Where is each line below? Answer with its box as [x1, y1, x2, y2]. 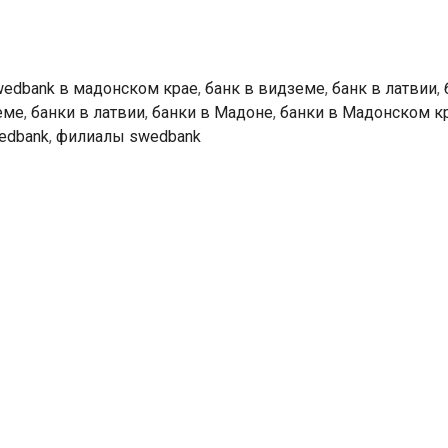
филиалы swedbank [56, 127, 201, 147]
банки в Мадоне [152, 103, 273, 123]
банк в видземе [204, 79, 325, 99]
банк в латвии [331, 79, 437, 99]
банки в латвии [31, 103, 145, 123]
